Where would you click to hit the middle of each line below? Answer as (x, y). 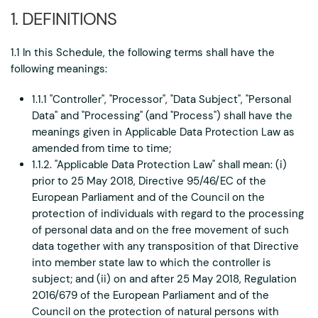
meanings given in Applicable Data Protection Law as (163, 132)
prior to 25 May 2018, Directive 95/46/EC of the (149, 181)
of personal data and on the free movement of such (160, 230)
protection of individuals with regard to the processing (168, 214)
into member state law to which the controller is (152, 263)
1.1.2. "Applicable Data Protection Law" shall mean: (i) (159, 165)
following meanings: (59, 69)
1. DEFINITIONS (64, 19)
